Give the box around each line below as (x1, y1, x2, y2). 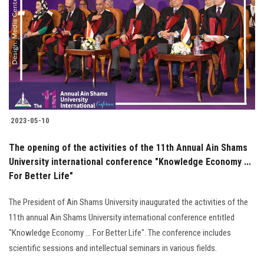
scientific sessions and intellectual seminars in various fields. (9, 243, 217, 254)
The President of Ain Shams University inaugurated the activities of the (9, 197, 248, 208)
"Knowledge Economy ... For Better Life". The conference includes (9, 227, 231, 239)
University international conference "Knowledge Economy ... (9, 156, 251, 168)
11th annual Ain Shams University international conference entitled (9, 212, 235, 223)
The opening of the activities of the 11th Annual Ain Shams (9, 142, 247, 154)
